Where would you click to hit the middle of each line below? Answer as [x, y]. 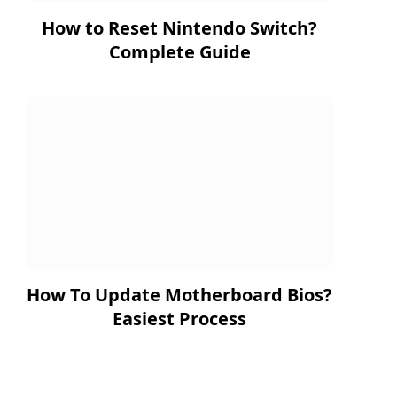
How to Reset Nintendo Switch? [179, 27]
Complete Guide [179, 51]
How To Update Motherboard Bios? [179, 294]
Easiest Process [179, 318]
